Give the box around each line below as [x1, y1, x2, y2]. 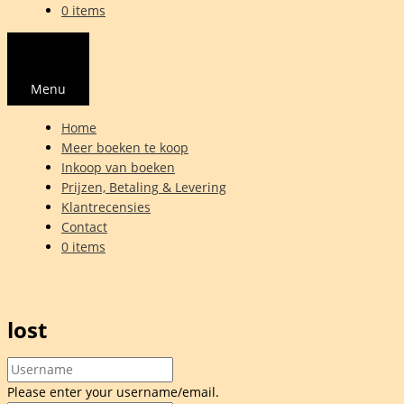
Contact [61, 218, 107, 236]
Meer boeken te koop [61, 139, 188, 157]
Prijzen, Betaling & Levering [61, 179, 226, 197]
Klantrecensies [61, 198, 151, 216]
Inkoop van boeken [61, 159, 175, 177]
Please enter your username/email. [7, 383, 219, 401]
